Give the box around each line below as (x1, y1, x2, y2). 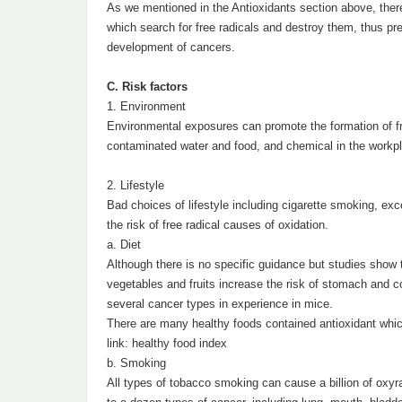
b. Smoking (107, 356, 166, 370)
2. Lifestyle (107, 179, 164, 192)
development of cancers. (107, 40, 235, 54)
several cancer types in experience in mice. (107, 297, 333, 310)
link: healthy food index (107, 336, 227, 350)
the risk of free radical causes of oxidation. (107, 218, 328, 232)
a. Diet (107, 238, 141, 251)
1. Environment (107, 100, 186, 113)
